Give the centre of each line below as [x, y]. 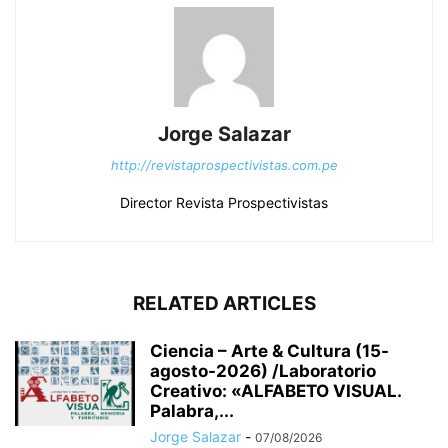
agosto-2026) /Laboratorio [263, 371]
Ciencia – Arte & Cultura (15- [269, 351]
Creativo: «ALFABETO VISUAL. [275, 391]
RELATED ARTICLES [224, 304]
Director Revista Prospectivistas [224, 203]
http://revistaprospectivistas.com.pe [224, 165]
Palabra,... [192, 411]
